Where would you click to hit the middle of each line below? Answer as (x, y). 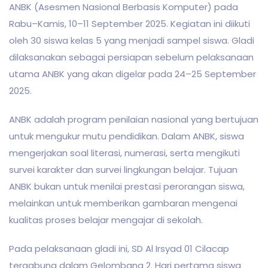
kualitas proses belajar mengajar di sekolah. (106, 220)
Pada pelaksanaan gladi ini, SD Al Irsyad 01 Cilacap (119, 249)
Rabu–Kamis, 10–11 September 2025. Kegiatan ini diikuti (130, 24)
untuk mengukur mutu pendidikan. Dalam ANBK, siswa (127, 136)
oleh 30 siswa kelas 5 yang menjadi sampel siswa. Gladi (132, 40)
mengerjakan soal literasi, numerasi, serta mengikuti (124, 153)
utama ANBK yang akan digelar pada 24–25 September (133, 74)
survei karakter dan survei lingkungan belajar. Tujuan (123, 170)
